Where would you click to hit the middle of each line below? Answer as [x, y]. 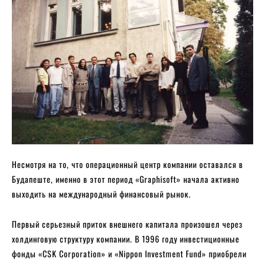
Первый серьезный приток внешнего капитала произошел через [127, 224]
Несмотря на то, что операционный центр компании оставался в [127, 164]
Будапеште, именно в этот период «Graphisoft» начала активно [126, 179]
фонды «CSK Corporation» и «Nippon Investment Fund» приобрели [129, 253]
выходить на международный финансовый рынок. [103, 193]
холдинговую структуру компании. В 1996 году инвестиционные [126, 238]
